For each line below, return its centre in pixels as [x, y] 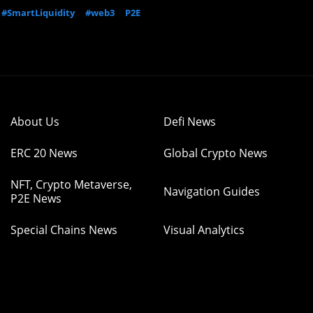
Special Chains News [64, 230]
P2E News [36, 198]
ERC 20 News [44, 153]
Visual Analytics [204, 230]
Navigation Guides [212, 191]
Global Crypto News [216, 153]
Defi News [190, 122]
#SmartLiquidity [38, 13]
